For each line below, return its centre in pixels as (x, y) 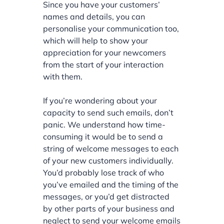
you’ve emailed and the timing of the (111, 184)
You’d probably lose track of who (104, 172)
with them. (63, 76)
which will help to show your (96, 40)
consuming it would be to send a (103, 136)
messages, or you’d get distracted (106, 196)
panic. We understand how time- (104, 124)
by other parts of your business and (109, 208)
